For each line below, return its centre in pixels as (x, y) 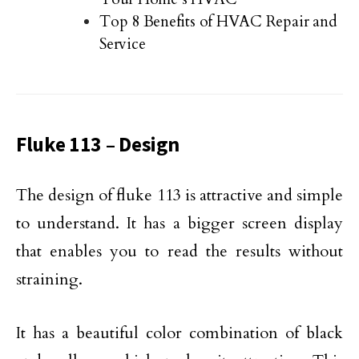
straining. (49, 280)
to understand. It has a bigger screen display (179, 224)
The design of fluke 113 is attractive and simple (179, 196)
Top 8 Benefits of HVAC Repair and (218, 22)
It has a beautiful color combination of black (179, 333)
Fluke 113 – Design (98, 145)
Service (123, 44)
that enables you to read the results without (179, 252)
